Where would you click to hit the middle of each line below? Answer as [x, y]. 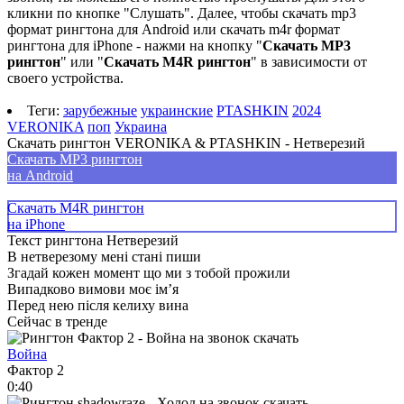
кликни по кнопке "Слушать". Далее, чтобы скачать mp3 [182, 13]
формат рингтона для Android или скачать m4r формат [174, 29]
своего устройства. [65, 78]
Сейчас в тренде [57, 321]
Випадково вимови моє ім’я [93, 289]
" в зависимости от [309, 61]
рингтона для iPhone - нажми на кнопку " [135, 45]
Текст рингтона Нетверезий [93, 240]
